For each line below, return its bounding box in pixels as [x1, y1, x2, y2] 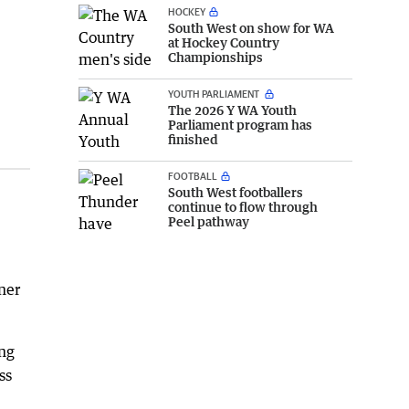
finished [168, 131, 218, 147]
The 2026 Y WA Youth [168, 101, 297, 118]
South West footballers [168, 184, 303, 200]
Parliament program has [168, 116, 312, 132]
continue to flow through [168, 198, 318, 215]
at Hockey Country [168, 34, 279, 50]
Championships [168, 48, 263, 65]
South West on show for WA [168, 19, 334, 36]
